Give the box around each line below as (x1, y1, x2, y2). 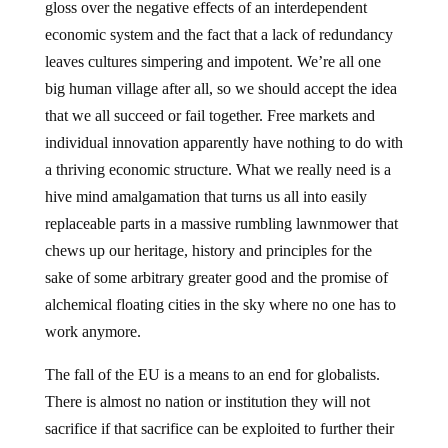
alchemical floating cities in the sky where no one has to (44, 295, 396, 313)
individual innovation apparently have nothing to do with (44, 133, 403, 151)
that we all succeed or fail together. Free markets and (44, 106, 375, 124)
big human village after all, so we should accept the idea (44, 79, 397, 97)
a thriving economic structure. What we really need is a (44, 160, 391, 178)
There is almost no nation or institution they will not (44, 392, 370, 410)
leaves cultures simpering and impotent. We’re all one (44, 52, 381, 70)
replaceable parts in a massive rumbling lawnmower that (44, 214, 398, 232)
